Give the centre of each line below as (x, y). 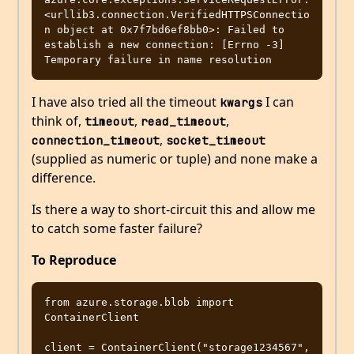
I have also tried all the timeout (126, 102)
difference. (64, 178)
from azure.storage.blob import (139, 303)
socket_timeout (216, 141)
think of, (58, 121)
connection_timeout (96, 141)
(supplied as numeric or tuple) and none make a (175, 159)
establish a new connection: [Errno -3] (164, 45)
